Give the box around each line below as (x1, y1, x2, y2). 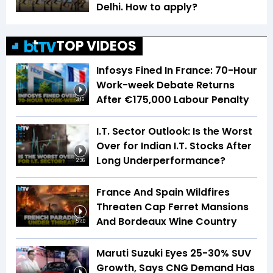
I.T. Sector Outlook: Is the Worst (96, 124, 252, 139)
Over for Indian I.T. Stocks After (96, 139, 252, 154)
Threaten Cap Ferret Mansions (96, 200, 249, 214)
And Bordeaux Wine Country (96, 214, 237, 229)
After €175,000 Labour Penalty (96, 93, 249, 107)
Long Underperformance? (96, 154, 225, 168)
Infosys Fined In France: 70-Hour (96, 63, 257, 78)
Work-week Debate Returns (96, 78, 235, 93)
